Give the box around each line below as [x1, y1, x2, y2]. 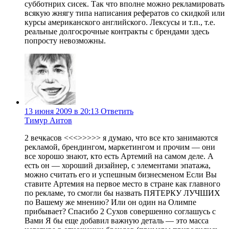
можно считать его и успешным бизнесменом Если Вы [25, 170, 217, 179]
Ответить [101, 107, 133, 116]
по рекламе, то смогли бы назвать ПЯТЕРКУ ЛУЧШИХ [25, 189, 220, 198]
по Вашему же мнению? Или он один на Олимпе [25, 198, 196, 207]
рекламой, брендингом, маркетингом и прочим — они [25, 143, 215, 152]
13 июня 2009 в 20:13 [25, 107, 99, 116]
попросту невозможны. [25, 36, 106, 45]
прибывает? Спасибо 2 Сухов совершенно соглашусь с [25, 207, 216, 216]
